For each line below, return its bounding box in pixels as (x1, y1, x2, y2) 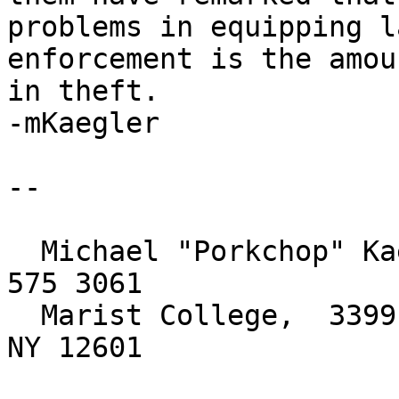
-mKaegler (7, 107, 159, 140)
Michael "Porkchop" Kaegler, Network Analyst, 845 (7, 235, 41, 268)
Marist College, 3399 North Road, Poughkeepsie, (7, 299, 41, 332)
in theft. (7, 75, 159, 108)
